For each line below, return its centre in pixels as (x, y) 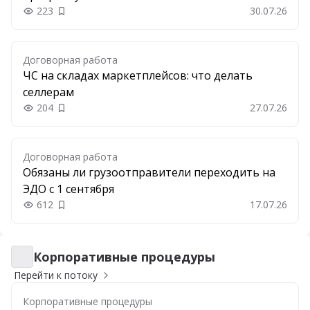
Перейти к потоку (56, 275)
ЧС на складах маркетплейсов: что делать (138, 75)
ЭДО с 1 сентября (69, 189)
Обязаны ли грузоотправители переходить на (149, 172)
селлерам (48, 92)
